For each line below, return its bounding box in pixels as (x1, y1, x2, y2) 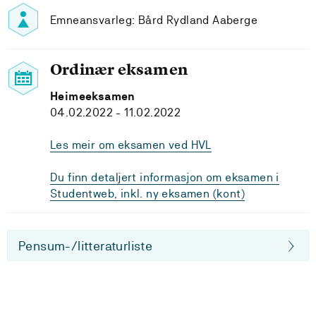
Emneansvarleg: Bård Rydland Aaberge (50, 13, 257, 27)
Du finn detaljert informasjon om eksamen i (50, 171, 279, 184)
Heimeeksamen (50, 90, 135, 103)
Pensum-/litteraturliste (18, 238, 153, 253)
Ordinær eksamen (50, 59, 188, 80)
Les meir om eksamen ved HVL (50, 138, 212, 152)
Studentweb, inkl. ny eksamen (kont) (50, 187, 245, 200)
